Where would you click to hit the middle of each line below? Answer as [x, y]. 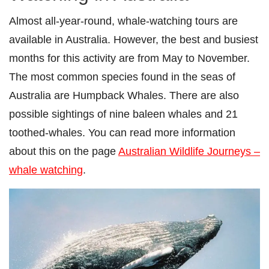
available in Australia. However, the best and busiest [134, 39]
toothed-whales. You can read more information [122, 132]
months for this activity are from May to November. [129, 58]
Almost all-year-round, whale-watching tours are [123, 21]
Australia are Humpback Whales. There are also [124, 95]
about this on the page [64, 151]
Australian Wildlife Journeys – [189, 151]
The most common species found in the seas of [122, 77]
